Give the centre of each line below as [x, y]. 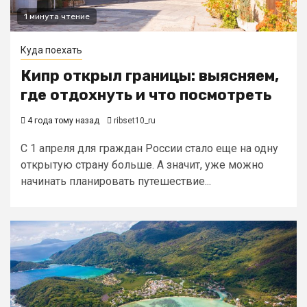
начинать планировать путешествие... [116, 181]
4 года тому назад [62, 121]
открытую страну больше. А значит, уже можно [142, 165]
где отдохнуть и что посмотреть [146, 95]
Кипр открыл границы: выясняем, [150, 76]
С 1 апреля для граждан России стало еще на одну [149, 148]
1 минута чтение [57, 16]
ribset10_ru [135, 121]
